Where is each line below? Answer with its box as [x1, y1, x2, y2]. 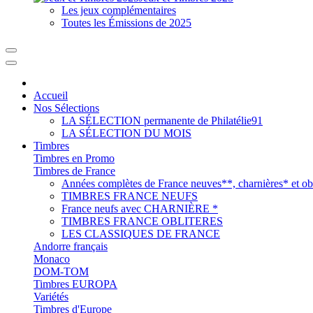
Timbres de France [34, 165, 115, 177]
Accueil [34, 89, 68, 101]
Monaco [34, 253, 70, 265]
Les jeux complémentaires [61, 4, 176, 16]
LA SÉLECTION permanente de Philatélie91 [61, 115, 263, 126]
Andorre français [34, 240, 108, 252]
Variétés [34, 291, 68, 303]
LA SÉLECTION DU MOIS [61, 127, 191, 139]
